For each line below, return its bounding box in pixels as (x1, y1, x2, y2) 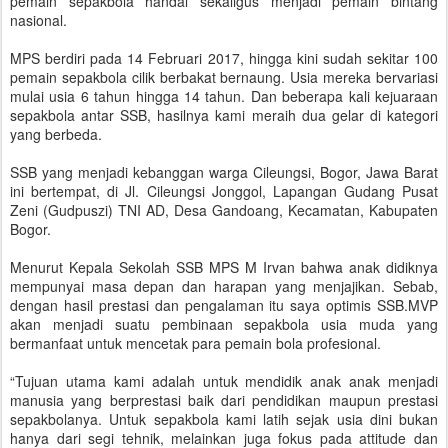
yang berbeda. (10, 124, 102, 144)
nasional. (10, 10, 67, 30)
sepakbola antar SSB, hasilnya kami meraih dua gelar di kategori (10, 105, 438, 125)
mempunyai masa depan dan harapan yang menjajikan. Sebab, (10, 276, 438, 296)
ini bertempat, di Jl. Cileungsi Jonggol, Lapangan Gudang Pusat (10, 181, 438, 201)
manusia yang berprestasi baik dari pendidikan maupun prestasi (10, 390, 438, 410)
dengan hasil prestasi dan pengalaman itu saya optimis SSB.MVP (10, 295, 438, 315)
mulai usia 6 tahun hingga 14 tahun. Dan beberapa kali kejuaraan (10, 86, 438, 106)
